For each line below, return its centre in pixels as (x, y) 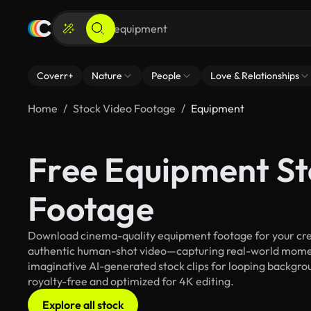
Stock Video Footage (124, 108)
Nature (107, 76)
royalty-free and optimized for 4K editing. (131, 281)
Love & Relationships (255, 76)
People (166, 76)
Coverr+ (55, 76)
